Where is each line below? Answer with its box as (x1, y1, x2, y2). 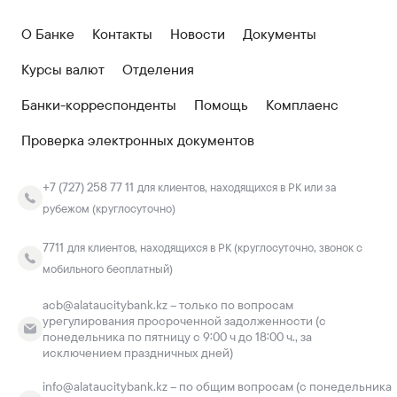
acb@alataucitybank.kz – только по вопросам (43, 297, 293, 313)
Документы (243, 25, 316, 43)
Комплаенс (266, 96, 339, 114)
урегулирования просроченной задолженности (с (43, 313, 326, 329)
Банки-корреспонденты (21, 96, 176, 114)
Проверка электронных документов (21, 131, 254, 150)
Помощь (194, 96, 248, 114)
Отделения (122, 60, 194, 79)
